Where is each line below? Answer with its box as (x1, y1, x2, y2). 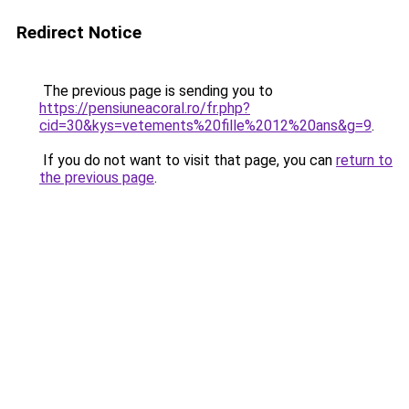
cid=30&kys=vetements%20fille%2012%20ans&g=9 (39, 117, 372, 134)
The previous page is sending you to (39, 82, 273, 100)
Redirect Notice (16, 22, 142, 43)
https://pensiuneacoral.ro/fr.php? (39, 100, 250, 117)
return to (336, 152, 393, 169)
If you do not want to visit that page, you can (39, 152, 336, 169)
